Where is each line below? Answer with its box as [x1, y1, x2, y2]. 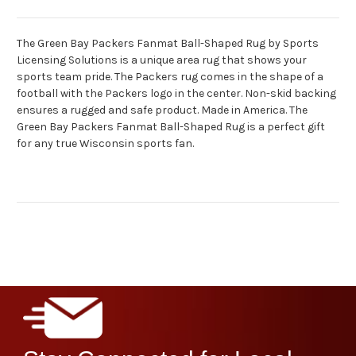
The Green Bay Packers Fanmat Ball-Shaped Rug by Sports [17, 37, 319, 51]
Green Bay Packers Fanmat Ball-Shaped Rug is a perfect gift [17, 120, 325, 134]
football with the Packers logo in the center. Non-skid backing [17, 87, 336, 101]
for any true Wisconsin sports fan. [17, 137, 194, 151]
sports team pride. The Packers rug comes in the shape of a [17, 70, 323, 84]
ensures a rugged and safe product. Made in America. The [17, 103, 308, 118]
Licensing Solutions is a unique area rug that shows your [17, 53, 307, 68]
